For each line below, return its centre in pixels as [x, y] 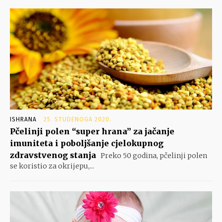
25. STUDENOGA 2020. [78, 120]
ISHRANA [23, 120]
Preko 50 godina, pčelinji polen [153, 156]
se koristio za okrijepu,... [52, 166]
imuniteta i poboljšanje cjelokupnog [87, 143]
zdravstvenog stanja [53, 155]
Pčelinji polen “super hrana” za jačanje [92, 132]
